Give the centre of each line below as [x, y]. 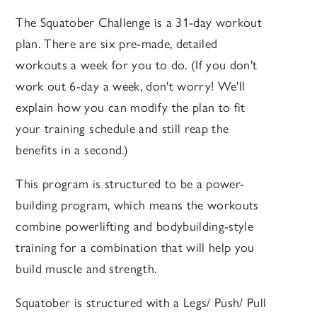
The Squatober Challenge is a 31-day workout [139, 23]
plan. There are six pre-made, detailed [117, 44]
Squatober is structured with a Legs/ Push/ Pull [141, 303]
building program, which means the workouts [137, 206]
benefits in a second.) [72, 150]
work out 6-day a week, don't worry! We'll [131, 87]
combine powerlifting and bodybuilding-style [135, 227]
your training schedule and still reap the [122, 129]
